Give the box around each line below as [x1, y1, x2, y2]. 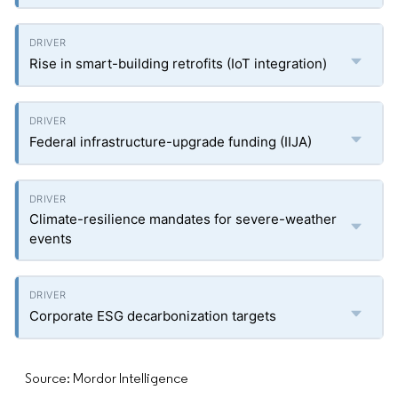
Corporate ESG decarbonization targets [29, 307, 276, 324]
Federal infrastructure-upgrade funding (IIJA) [29, 133, 312, 150]
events [29, 230, 72, 247]
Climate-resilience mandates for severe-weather [29, 211, 337, 227]
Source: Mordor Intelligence [25, 370, 188, 386]
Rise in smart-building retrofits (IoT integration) [29, 55, 327, 72]
